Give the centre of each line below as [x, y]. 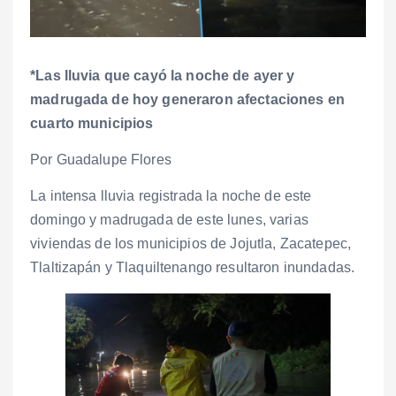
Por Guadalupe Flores [101, 160]
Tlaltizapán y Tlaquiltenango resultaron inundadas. [193, 268]
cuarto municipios [92, 124]
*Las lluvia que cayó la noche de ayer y [163, 76]
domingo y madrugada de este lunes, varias [169, 220]
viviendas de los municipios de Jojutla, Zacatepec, [191, 244]
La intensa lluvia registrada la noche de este [171, 196]
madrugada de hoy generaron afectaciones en [187, 100]
